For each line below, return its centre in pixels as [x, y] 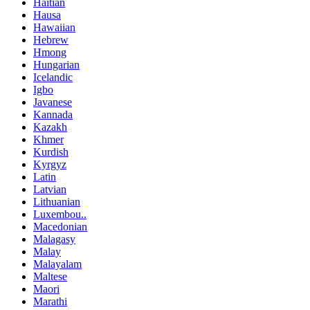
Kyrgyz [50, 164]
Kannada [53, 114]
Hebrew [51, 39]
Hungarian [56, 64]
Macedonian [60, 226]
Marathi [50, 301]
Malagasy [54, 239]
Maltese [50, 276]
